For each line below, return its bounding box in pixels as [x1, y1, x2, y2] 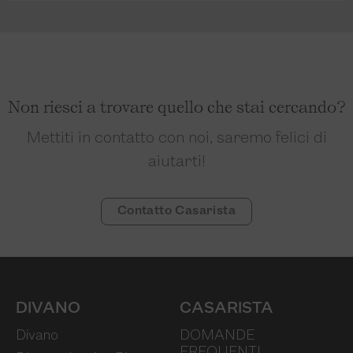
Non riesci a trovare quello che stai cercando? [7, 97, 346, 117]
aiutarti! [147, 154, 206, 170]
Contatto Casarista [117, 205, 236, 217]
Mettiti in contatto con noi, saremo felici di [26, 131, 327, 147]
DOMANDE [180, 329, 255, 344]
